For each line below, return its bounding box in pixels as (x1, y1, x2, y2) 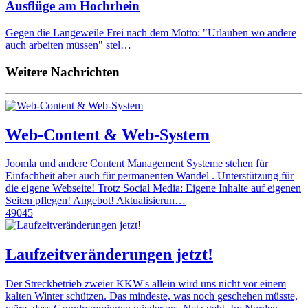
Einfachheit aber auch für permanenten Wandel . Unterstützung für (5, 170, 294, 182)
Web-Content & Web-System (5, 125, 210, 144)
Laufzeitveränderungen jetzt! (5, 245, 213, 264)
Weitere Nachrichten (5, 64, 120, 79)
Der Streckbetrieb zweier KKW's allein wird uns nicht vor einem (5, 278, 286, 290)
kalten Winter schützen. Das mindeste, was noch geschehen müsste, (5, 290, 298, 302)
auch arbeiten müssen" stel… (5, 39, 131, 52)
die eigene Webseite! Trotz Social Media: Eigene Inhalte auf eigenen (5, 182, 301, 195)
